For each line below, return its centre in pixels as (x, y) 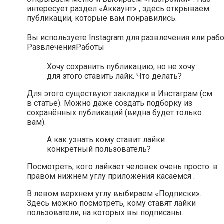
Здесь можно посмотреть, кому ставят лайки (111, 203)
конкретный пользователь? (99, 149)
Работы (90, 47)
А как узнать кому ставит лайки (106, 140)
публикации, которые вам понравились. (102, 18)
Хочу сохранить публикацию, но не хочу (121, 67)
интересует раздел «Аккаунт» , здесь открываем (118, 9)
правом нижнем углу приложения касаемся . (111, 176)
